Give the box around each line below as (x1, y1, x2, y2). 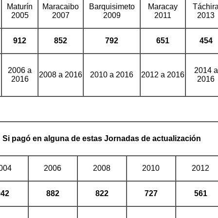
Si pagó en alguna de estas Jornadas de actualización (2, 134, 201, 143)
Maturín (7, 2, 33, 11)
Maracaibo (42, 2, 79, 11)
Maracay (148, 2, 178, 11)
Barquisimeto (89, 2, 135, 11)
